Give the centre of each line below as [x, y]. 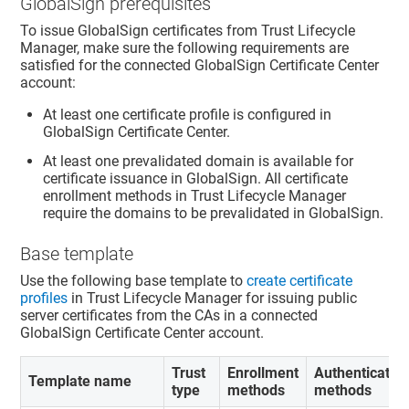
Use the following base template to [134, 280]
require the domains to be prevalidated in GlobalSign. [214, 214]
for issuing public [300, 298]
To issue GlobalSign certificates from [141, 31]
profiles [44, 298]
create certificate [300, 280]
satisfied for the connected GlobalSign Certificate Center [200, 66]
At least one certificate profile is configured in [188, 115]
